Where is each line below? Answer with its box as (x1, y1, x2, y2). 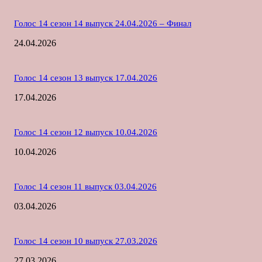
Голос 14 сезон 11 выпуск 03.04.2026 (14, 181, 157, 191)
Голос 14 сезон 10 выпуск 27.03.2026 (14, 236, 157, 246)
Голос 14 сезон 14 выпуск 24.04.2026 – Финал (14, 18, 191, 28)
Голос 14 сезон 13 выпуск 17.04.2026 (14, 73, 157, 82)
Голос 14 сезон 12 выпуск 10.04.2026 (14, 127, 157, 137)
